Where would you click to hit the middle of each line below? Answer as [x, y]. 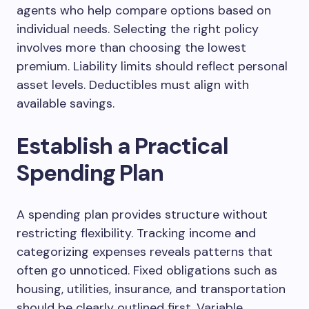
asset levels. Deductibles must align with [133, 85]
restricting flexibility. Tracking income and [136, 233]
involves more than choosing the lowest [131, 48]
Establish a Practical [122, 146]
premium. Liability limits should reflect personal [152, 66]
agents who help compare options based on [144, 10]
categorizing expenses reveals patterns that [144, 252]
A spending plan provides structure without [142, 215]
